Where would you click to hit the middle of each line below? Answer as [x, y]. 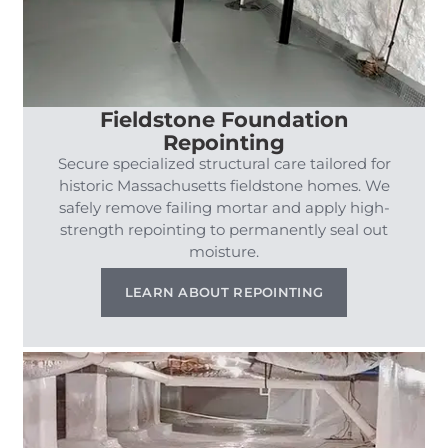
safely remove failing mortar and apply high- [224, 207]
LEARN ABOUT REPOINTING [224, 291]
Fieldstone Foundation [224, 118]
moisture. [224, 251]
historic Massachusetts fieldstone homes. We [224, 185]
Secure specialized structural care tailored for [224, 163]
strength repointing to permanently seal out [224, 229]
